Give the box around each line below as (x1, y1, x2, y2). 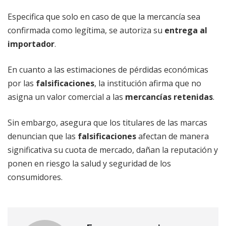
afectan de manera (136, 131, 209, 142)
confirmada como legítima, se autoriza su (8, 25, 164, 36)
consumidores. (8, 172, 63, 183)
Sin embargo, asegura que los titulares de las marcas (8, 117, 207, 129)
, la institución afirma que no (94, 78, 201, 89)
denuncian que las (8, 131, 78, 142)
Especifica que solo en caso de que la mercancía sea (8, 11, 200, 23)
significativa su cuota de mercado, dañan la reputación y (8, 144, 218, 156)
